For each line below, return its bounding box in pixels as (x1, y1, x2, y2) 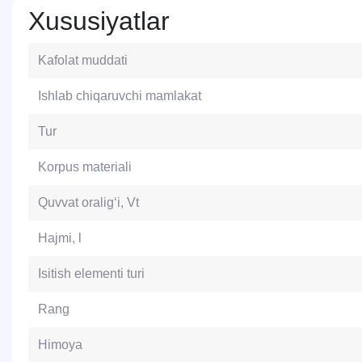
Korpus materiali (38, 160, 132, 174)
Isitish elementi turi (38, 267, 145, 280)
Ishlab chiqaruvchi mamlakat (38, 89, 201, 103)
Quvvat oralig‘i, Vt (38, 196, 139, 209)
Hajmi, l (38, 231, 82, 245)
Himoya (38, 338, 82, 351)
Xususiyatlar (28, 6, 170, 36)
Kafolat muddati (38, 53, 128, 67)
